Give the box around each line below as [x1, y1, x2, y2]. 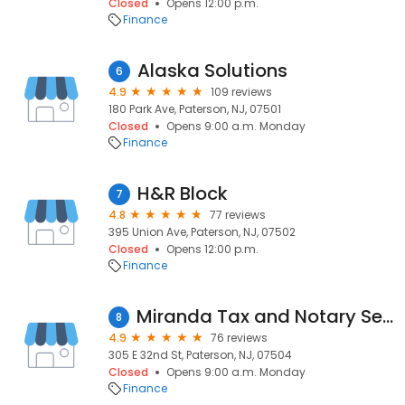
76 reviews [211, 330, 268, 345]
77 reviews [210, 207, 266, 222]
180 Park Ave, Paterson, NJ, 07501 [108, 101, 281, 117]
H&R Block [137, 181, 228, 206]
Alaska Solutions [137, 58, 287, 83]
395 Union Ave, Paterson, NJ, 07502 [108, 224, 296, 240]
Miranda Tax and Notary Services [382, 304, 393, 329]
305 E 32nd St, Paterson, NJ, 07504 [108, 347, 292, 363]
